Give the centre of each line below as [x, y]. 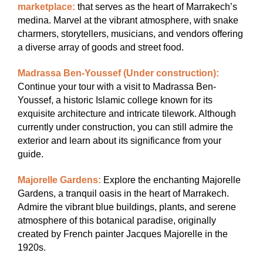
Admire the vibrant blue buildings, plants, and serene [127, 207]
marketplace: [46, 7]
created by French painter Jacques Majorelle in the [123, 234]
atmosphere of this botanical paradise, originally [117, 220]
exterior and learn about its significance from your [119, 141]
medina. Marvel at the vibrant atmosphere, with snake [128, 21]
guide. [31, 154]
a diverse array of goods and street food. [101, 48]
